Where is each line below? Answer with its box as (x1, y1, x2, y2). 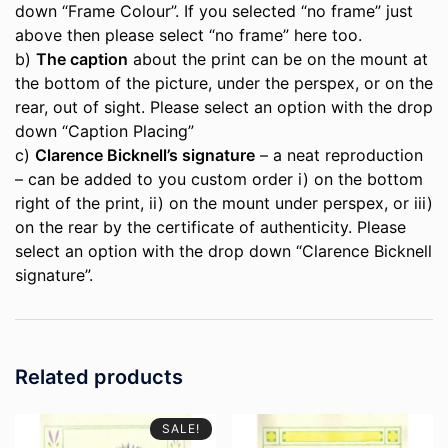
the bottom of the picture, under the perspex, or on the (15, 72, 433, 93)
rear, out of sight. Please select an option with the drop (15, 96, 433, 117)
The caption (36, 48, 128, 69)
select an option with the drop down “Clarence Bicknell (15, 240, 432, 261)
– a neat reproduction (255, 144, 423, 165)
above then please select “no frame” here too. (15, 24, 362, 45)
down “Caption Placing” (15, 120, 194, 141)
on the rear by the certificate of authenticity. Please (15, 216, 406, 237)
